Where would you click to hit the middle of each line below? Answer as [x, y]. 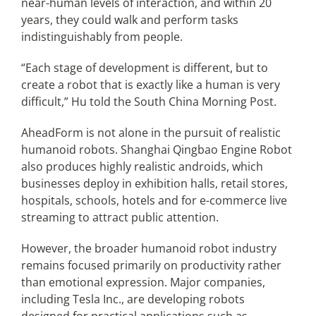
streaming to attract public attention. [120, 217]
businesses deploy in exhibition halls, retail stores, [154, 183]
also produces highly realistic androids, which [142, 166]
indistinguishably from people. [102, 37]
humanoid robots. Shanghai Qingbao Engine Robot [156, 150]
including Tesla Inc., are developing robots [133, 299]
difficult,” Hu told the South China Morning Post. [148, 102]
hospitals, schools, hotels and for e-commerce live [154, 200]
